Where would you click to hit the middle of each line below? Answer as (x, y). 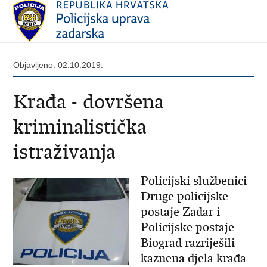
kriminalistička (80, 127)
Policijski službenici (193, 181)
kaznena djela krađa (193, 258)
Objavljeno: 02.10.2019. (58, 65)
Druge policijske (184, 196)
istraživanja (65, 152)
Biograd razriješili (187, 243)
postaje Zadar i (180, 212)
